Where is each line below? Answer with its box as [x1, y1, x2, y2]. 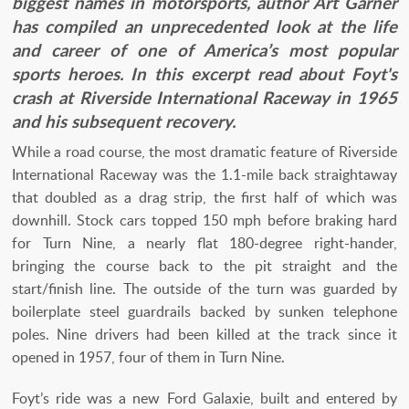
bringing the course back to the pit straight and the [12, 255, 397, 276]
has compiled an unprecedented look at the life [12, 13, 397, 38]
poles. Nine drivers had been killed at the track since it [12, 323, 397, 344]
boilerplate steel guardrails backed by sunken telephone [12, 300, 397, 321]
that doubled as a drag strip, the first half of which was [12, 186, 397, 207]
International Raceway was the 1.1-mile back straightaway [12, 163, 397, 184]
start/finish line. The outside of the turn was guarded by [12, 278, 397, 299]
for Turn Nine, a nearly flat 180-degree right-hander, [12, 232, 397, 253]
